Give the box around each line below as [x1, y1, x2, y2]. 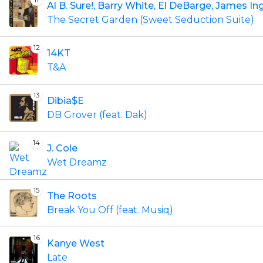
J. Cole [47, 143, 77, 154]
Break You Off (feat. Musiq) [47, 204, 173, 215]
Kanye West [47, 238, 104, 249]
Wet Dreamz [47, 157, 107, 168]
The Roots [47, 190, 97, 201]
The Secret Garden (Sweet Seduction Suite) [47, 14, 254, 25]
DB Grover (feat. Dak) [47, 109, 147, 120]
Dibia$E [47, 95, 84, 106]
